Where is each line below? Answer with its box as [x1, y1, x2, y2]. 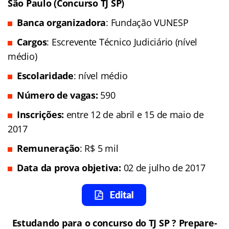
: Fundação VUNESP [106, 16, 189, 29]
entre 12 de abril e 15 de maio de [64, 108, 204, 121]
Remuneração [17, 142, 80, 155]
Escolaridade [17, 70, 74, 82]
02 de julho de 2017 [123, 162, 205, 174]
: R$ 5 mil [80, 142, 119, 155]
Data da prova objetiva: [17, 162, 124, 174]
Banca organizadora [17, 16, 106, 29]
